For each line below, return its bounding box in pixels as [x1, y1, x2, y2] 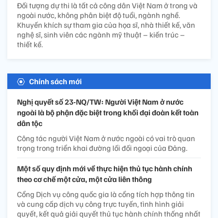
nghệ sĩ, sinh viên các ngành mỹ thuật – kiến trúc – [17, 30, 185, 40]
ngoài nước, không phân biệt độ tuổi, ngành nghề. [17, 10, 180, 20]
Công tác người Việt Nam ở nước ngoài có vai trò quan [17, 133, 195, 144]
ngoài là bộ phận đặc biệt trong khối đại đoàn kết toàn [17, 108, 199, 118]
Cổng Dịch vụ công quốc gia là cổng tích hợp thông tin [17, 189, 195, 200]
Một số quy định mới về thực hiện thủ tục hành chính [17, 163, 192, 174]
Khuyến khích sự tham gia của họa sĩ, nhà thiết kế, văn [17, 20, 195, 30]
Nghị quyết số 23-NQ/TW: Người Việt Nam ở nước [17, 97, 183, 107]
